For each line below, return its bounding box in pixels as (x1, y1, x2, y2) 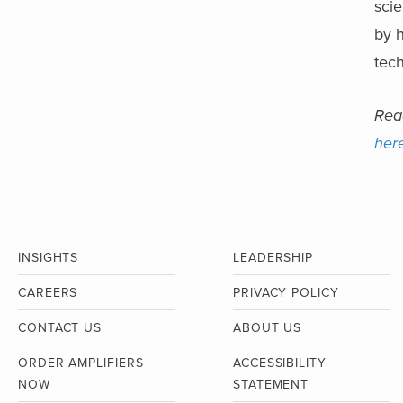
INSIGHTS (18, 250, 79, 265)
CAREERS (18, 285, 78, 300)
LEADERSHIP (233, 250, 313, 265)
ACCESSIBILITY (233, 355, 327, 371)
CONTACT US (18, 320, 102, 336)
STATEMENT (233, 377, 309, 392)
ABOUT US (233, 320, 302, 336)
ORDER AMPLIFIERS (18, 355, 144, 371)
